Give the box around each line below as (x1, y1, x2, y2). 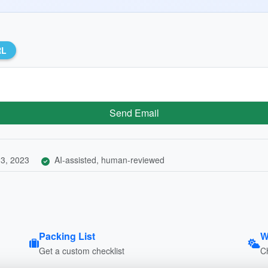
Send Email (109, 105, 159, 120)
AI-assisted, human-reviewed (52, 153, 165, 166)
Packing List (38, 229, 95, 243)
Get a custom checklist (38, 244, 124, 257)
